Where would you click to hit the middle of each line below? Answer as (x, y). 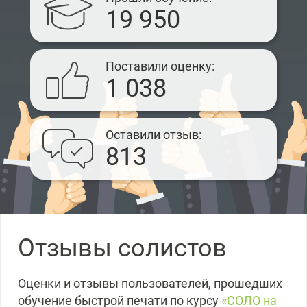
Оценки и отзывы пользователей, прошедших (150, 284)
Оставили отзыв (152, 135)
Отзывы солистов (122, 248)
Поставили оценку (159, 66)
